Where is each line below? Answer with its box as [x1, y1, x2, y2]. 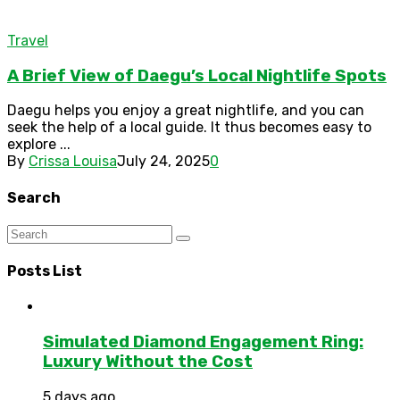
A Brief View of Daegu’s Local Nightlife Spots [7, 65, 387, 86]
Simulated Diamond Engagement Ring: [43, 332, 363, 353]
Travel [7, 31, 48, 49]
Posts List [7, 262, 82, 280]
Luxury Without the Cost [43, 352, 253, 372]
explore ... [7, 136, 71, 154]
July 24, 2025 [117, 153, 210, 171]
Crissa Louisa [29, 153, 117, 171]
